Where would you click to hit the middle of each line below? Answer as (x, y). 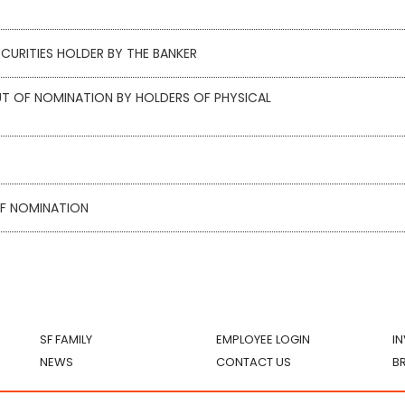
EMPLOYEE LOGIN (263, 340)
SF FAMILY (66, 340)
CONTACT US (254, 363)
